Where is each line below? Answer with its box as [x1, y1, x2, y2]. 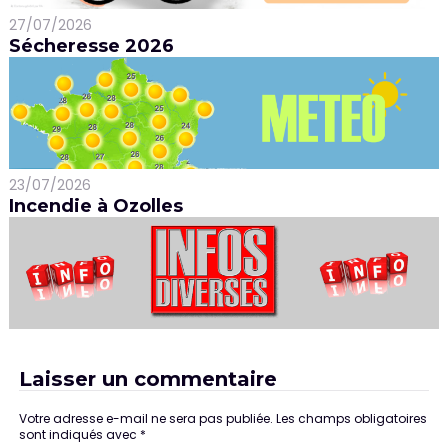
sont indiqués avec [18, 425, 140, 443]
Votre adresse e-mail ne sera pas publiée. [18, 409, 273, 427]
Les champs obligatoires [275, 409, 427, 427]
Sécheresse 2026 [8, 34, 174, 57]
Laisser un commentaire [18, 365, 277, 391]
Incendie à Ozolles [8, 194, 183, 217]
